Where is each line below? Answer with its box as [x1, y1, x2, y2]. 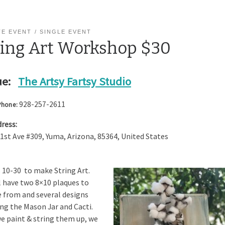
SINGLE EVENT [40, 28, 92, 35]
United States [121, 131, 168, 141]
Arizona [67, 131, 94, 141]
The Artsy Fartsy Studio [18, 74, 131, 89]
